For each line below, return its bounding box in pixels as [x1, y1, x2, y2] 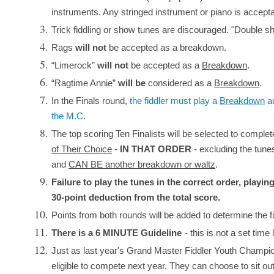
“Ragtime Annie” [51, 78, 118, 89]
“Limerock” [51, 61, 97, 71]
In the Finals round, [51, 96, 130, 106]
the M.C [51, 111, 83, 122]
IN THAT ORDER [120, 144, 191, 155]
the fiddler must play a [130, 96, 220, 106]
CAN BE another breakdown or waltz [68, 160, 215, 170]
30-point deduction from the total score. [51, 193, 220, 203]
